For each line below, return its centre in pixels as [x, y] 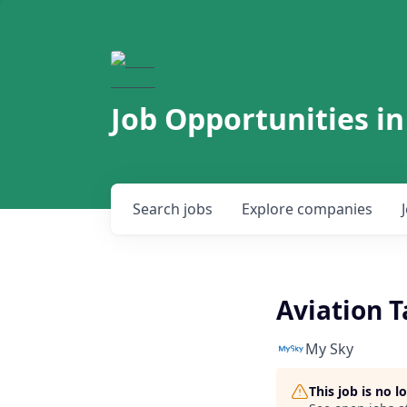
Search [158, 209]
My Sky [329, 349]
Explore [269, 209]
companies [335, 209]
